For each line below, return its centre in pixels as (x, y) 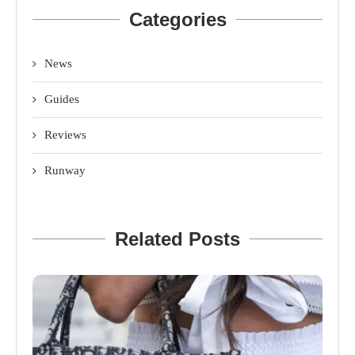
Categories (177, 19)
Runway (65, 170)
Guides (62, 99)
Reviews (65, 134)
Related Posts (177, 239)
